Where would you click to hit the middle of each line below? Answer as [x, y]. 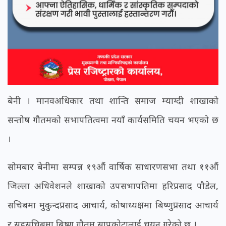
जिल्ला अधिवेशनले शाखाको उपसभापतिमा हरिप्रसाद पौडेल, [113, 186]
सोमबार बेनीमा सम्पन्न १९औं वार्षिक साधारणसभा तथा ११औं [113, 167]
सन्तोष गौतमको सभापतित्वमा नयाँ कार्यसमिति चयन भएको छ [113, 120]
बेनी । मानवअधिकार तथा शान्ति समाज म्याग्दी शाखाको [113, 101]
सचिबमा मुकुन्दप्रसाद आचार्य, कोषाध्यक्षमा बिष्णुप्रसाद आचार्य [113, 205]
